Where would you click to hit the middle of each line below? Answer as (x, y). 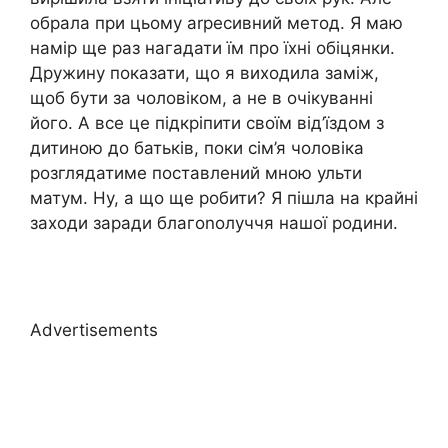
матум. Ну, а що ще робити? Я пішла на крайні (224, 197)
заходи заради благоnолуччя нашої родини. (214, 222)
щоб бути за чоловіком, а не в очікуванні (201, 97)
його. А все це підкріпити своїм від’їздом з (207, 122)
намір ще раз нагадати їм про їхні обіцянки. (212, 47)
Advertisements (94, 330)
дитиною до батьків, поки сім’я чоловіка (197, 147)
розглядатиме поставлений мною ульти (196, 172)
